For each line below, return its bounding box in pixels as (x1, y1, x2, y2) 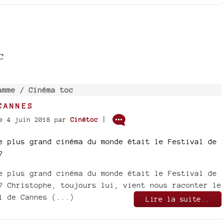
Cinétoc (70, 115, 98, 123)
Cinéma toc (28, 85, 73, 94)
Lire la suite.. (146, 194, 210, 203)
